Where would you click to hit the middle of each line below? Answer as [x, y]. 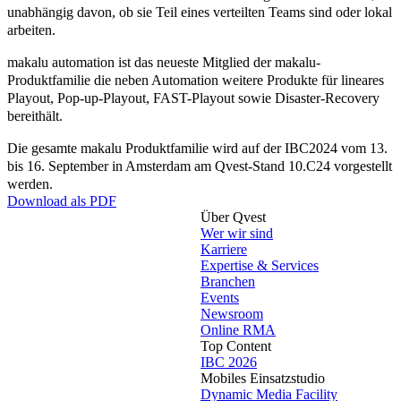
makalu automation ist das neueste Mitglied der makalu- [164, 62]
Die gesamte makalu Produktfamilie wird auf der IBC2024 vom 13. [197, 148]
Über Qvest [233, 217]
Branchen [228, 281]
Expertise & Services [260, 265]
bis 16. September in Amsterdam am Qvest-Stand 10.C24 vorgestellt [200, 166]
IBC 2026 [229, 362]
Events [220, 297]
